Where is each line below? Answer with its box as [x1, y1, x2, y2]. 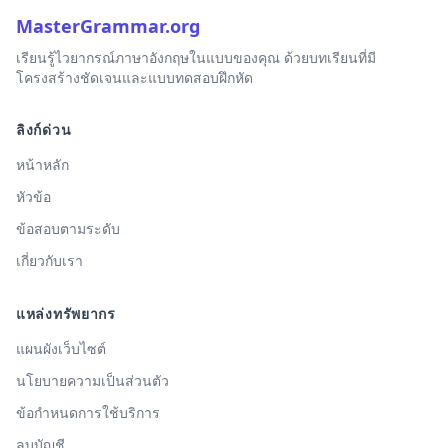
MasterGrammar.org [16, 14, 200, 38]
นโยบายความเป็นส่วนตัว [16, 371, 169, 390]
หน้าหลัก [16, 155, 69, 174]
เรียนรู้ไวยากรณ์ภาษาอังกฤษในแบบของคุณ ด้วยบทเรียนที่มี [16, 48, 376, 67]
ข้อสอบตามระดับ [16, 219, 120, 238]
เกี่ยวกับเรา [16, 251, 83, 270]
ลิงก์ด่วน [16, 120, 72, 139]
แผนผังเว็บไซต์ [16, 339, 106, 358]
